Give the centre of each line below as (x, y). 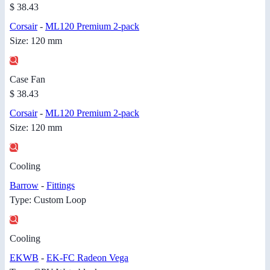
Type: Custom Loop (48, 200)
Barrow (24, 186)
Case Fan (27, 80)
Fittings (61, 186)
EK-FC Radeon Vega (87, 258)
